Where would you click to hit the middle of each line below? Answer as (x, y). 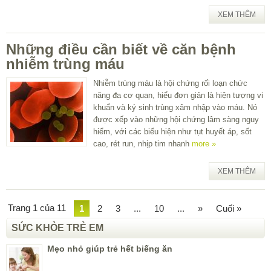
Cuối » (229, 208)
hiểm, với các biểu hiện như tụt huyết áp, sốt (172, 131)
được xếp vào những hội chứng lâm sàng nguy (176, 119)
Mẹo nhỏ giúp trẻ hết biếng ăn (110, 248)
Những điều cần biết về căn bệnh (121, 49)
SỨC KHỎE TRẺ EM (57, 227)
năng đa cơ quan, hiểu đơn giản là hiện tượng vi (178, 95)
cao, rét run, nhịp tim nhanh (142, 143)
